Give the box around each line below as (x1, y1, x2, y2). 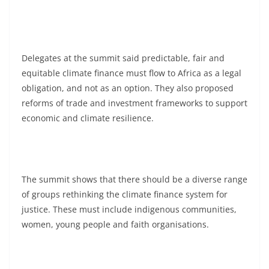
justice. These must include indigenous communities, (22, 203, 237, 215)
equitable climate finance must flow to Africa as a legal (22, 67, 241, 79)
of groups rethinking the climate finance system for (22, 188, 228, 200)
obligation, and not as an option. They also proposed (22, 82, 234, 94)
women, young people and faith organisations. (22, 218, 209, 230)
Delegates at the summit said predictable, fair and (22, 52, 225, 64)
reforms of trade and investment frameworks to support (22, 97, 247, 109)
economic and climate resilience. (22, 112, 154, 124)
